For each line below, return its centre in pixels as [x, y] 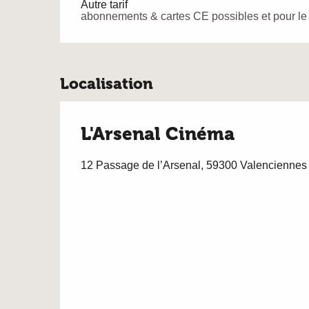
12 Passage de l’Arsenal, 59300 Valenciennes [194, 165]
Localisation [107, 84]
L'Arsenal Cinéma [158, 134]
